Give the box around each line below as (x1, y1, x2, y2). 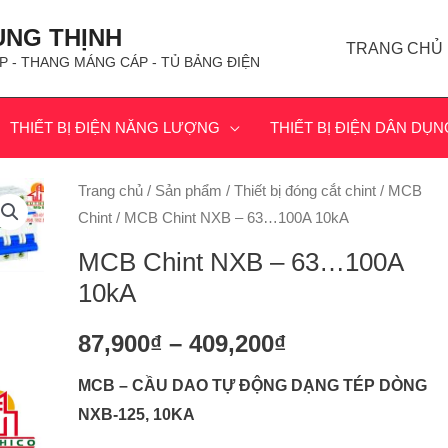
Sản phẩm (154, 183, 222, 200)
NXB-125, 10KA (77, 406, 195, 423)
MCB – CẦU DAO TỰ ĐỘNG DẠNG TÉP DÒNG (77, 377, 427, 394)
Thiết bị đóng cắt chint (233, 183, 376, 200)
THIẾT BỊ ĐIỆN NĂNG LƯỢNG (10, 119, 220, 137)
